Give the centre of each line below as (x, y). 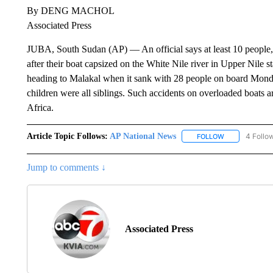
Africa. (40, 107)
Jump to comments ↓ (66, 167)
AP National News (143, 136)
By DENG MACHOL (70, 10)
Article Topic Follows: (67, 136)
